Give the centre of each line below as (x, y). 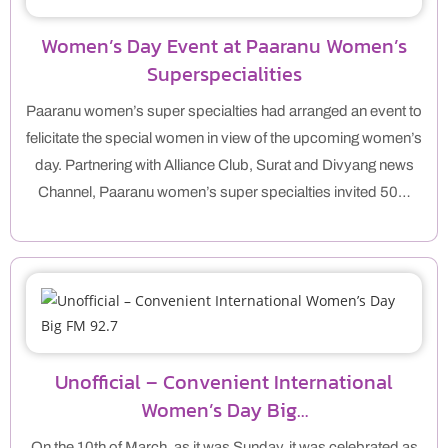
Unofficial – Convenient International (224, 382)
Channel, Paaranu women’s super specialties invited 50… (224, 192)
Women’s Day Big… (224, 410)
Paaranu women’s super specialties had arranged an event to (224, 111)
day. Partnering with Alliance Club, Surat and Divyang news (224, 165)
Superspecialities (224, 74)
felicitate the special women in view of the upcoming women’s (224, 138)
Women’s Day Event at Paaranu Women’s (224, 46)
